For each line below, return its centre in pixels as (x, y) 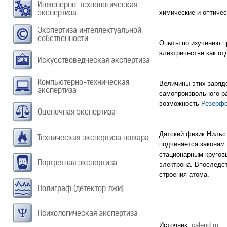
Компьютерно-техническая (83, 82)
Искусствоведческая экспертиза (94, 60)
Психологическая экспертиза (88, 213)
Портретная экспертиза (77, 162)
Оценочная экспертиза (77, 112)
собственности (63, 38)
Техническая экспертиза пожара (93, 138)
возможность (180, 104)
